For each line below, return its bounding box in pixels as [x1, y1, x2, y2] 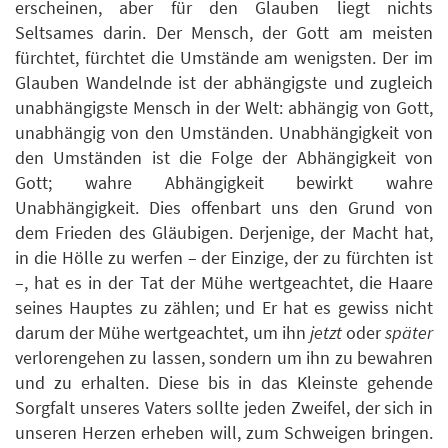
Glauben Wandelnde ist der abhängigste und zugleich [15, 70, 433, 94]
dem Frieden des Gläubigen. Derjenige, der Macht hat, [15, 220, 433, 244]
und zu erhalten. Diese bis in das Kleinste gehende [15, 370, 433, 394]
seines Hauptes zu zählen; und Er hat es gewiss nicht [15, 295, 433, 319]
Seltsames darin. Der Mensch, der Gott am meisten [15, 20, 433, 44]
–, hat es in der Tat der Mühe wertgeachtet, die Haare [15, 270, 433, 294]
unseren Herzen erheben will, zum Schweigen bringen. [15, 420, 433, 444]
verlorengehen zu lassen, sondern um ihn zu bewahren [15, 345, 433, 369]
